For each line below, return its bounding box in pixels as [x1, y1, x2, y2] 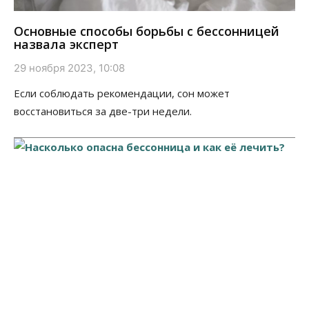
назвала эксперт [14, 35, 119, 52]
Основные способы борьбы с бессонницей [14, 22, 279, 39]
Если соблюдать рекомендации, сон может [14, 86, 230, 100]
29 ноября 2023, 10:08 [14, 61, 125, 74]
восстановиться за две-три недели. [14, 103, 192, 118]
